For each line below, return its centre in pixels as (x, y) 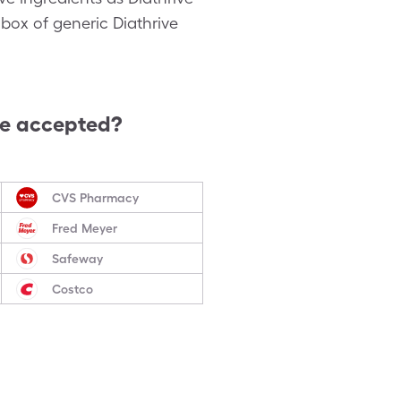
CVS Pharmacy (95, 197)
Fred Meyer (84, 228)
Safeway (77, 258)
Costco (72, 289)
